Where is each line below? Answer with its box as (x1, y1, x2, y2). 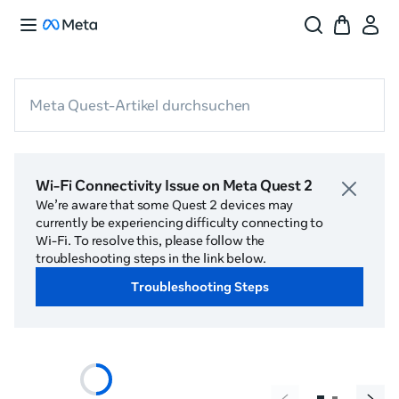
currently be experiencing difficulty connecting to (36, 215, 323, 231)
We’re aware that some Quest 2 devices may (36, 197, 294, 213)
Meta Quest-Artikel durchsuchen (29, 96, 251, 114)
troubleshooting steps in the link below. (36, 250, 266, 266)
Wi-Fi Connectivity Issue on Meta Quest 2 (36, 176, 313, 194)
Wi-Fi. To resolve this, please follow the (36, 232, 265, 248)
